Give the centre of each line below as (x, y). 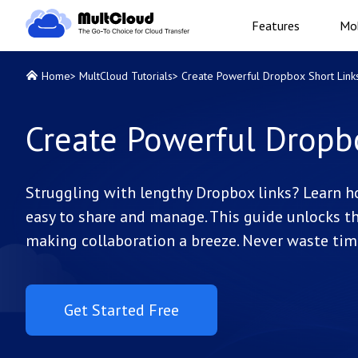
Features (276, 26)
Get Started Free (121, 310)
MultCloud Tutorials (126, 76)
